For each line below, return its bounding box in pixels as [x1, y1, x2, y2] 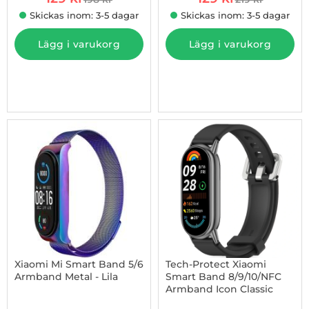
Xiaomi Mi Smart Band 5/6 [14, 258, 143, 270]
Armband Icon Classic [166, 283, 273, 295]
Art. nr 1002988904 [158, 295, 262, 308]
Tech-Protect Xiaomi [166, 258, 266, 270]
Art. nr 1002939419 [7, 287, 107, 300]
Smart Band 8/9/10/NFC [166, 270, 281, 283]
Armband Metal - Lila [14, 270, 118, 283]
